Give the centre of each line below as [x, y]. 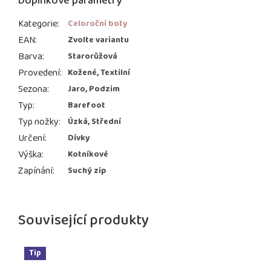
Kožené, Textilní [99, 73]
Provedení [39, 73]
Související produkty [83, 221]
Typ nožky [38, 122]
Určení [31, 139]
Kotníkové [88, 155]
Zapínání [35, 171]
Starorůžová [93, 57]
